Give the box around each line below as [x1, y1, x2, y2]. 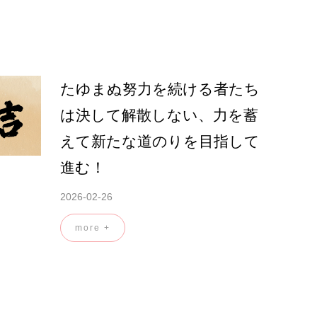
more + [75, 223, 110, 234]
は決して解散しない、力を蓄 [60, 107, 258, 124]
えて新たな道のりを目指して [60, 133, 260, 150]
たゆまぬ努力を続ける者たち [60, 81, 260, 98]
